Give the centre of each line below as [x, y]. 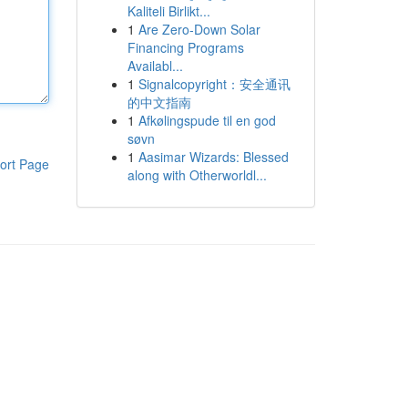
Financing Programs [185, 47]
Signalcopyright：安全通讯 [214, 84]
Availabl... [155, 66]
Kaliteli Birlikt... [168, 11]
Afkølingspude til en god [207, 120]
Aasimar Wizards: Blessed [213, 157]
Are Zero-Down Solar [199, 29]
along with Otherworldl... [197, 175]
